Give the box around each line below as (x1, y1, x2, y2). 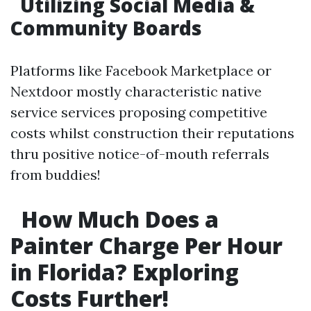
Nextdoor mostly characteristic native (10, 83, 262, 100)
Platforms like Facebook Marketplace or (10, 62, 271, 79)
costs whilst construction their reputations (10, 124, 294, 142)
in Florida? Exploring (10, 257, 239, 287)
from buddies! (10, 166, 101, 183)
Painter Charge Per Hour (10, 230, 283, 260)
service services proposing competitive (10, 103, 267, 121)
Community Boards (10, 15, 202, 41)
